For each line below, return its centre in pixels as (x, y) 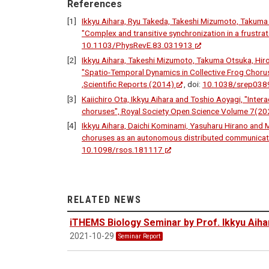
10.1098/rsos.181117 (122, 150)
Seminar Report (140, 236)
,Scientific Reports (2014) (128, 84)
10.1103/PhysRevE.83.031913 (137, 45)
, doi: (193, 84)
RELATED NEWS (104, 200)
